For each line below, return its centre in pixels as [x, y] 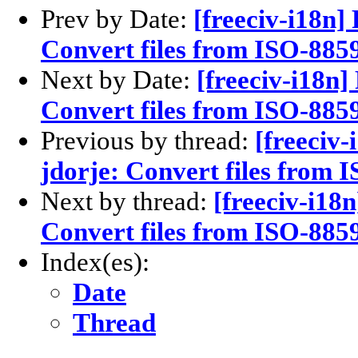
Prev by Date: [117, 19]
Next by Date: [119, 80]
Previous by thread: [148, 141]
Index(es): [95, 262]
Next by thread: [127, 201]
